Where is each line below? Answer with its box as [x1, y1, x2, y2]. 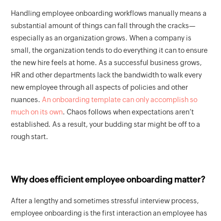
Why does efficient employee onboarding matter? [11, 175, 206, 185]
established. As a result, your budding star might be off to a [11, 120, 201, 129]
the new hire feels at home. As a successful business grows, [11, 59, 202, 67]
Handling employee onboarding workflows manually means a [11, 9, 207, 18]
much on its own [11, 108, 63, 116]
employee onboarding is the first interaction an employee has [11, 209, 208, 218]
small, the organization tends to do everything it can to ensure [11, 46, 208, 55]
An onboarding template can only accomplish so [42, 96, 198, 104]
